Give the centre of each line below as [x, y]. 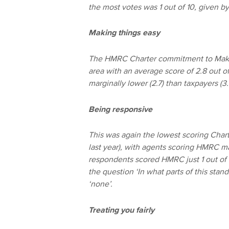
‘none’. [100, 184]
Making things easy [124, 33]
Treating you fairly [121, 210]
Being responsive [120, 109]
